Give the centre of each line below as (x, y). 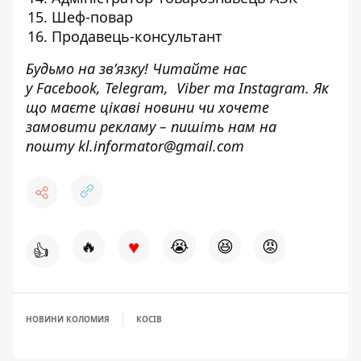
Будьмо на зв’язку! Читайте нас (136, 68)
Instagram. (274, 88)
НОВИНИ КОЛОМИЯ (68, 319)
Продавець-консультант (137, 36)
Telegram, (139, 88)
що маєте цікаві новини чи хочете (147, 107)
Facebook (66, 88)
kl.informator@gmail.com (161, 146)
